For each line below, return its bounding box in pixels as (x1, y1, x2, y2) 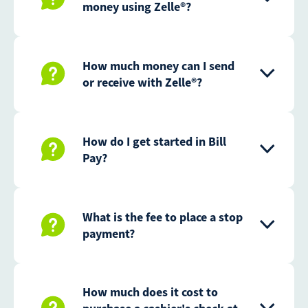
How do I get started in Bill (82, 133, 226, 150)
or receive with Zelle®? (82, 74, 202, 91)
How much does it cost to (82, 284, 218, 300)
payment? (82, 225, 135, 242)
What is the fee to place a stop (82, 209, 243, 225)
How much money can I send (82, 58, 234, 74)
